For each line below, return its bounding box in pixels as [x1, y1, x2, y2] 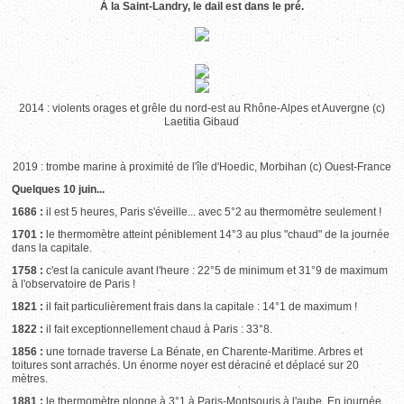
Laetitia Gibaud [164, 115, 240, 128]
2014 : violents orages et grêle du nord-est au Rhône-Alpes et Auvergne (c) [18, 102, 385, 115]
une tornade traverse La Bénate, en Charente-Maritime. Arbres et [46, 345, 363, 358]
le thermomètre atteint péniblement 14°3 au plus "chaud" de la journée [46, 228, 390, 241]
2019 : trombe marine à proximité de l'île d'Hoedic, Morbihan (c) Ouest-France [12, 161, 391, 173]
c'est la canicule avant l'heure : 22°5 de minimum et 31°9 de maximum [46, 264, 389, 277]
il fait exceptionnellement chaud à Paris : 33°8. [46, 323, 273, 335]
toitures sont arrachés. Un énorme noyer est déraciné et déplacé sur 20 [12, 359, 360, 372]
